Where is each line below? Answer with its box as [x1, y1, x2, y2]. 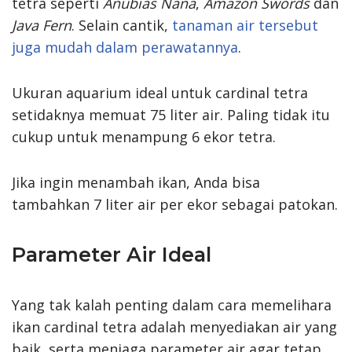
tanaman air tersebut [172, 15, 318, 35]
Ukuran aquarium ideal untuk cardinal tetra [12, 82, 308, 102]
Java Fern [12, 15, 71, 35]
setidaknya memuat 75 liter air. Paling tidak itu [12, 104, 330, 124]
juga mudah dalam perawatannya [12, 37, 238, 57]
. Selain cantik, [71, 15, 172, 35]
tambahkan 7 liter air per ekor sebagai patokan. [12, 194, 338, 214]
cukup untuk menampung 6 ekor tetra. [12, 126, 276, 146]
